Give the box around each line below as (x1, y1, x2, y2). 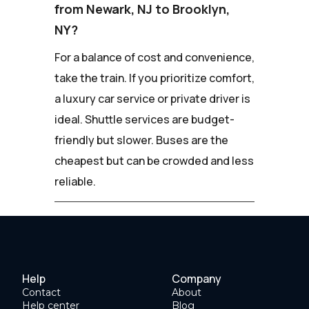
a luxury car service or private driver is (54, 91, 250, 107)
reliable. (54, 174, 96, 190)
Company (172, 271, 221, 287)
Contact (22, 286, 61, 299)
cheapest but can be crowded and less (54, 153, 254, 169)
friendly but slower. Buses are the (54, 132, 228, 148)
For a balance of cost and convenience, (54, 50, 255, 66)
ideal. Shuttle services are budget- (54, 112, 235, 128)
